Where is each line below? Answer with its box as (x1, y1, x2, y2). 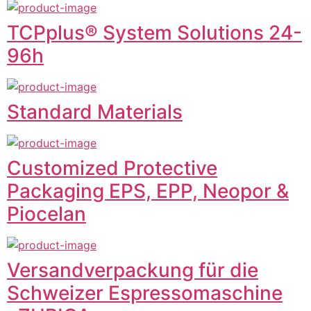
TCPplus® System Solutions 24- (7, 20, 302, 44)
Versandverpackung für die (7, 258, 258, 282)
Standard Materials (7, 99, 183, 124)
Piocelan (7, 201, 86, 226)
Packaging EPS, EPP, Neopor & (7, 178, 289, 203)
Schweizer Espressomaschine (7, 280, 283, 305)
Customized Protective (7, 155, 217, 180)
